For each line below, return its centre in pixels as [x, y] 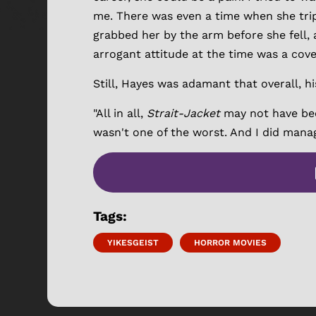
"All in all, [120, 114]
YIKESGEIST [133, 243]
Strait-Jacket [185, 114]
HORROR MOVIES [230, 243]
